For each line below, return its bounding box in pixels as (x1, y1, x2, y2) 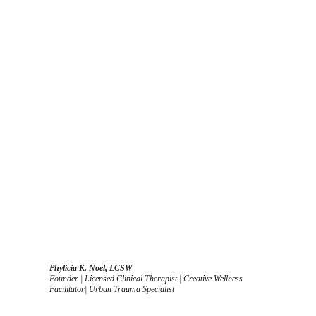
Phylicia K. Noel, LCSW (49, 263, 133, 273)
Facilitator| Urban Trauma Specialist (49, 284, 174, 294)
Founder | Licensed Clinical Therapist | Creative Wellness (49, 274, 245, 284)
